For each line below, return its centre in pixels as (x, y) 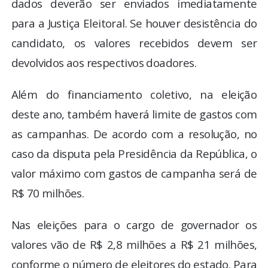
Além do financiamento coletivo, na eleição (134, 94)
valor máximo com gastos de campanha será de (134, 173)
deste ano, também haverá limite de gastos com (134, 114)
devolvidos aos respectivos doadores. (104, 62)
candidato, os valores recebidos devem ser (134, 42)
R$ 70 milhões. (48, 193)
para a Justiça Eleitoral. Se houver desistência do (134, 23)
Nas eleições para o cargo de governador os (134, 224)
